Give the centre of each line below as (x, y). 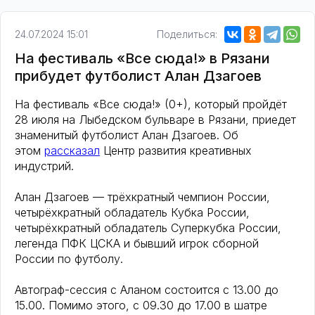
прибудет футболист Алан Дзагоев (138, 76)
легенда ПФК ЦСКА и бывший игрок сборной (137, 244)
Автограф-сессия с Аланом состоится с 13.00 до (147, 290)
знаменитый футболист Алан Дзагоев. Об (127, 135)
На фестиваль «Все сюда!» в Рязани (142, 59)
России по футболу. (69, 259)
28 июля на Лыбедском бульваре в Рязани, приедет (155, 120)
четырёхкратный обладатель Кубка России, (132, 213)
